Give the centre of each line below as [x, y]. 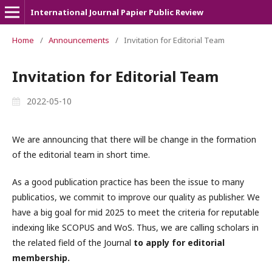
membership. [41, 258]
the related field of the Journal [73, 243]
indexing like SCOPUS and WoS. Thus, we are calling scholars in [135, 227]
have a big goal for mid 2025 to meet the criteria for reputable [136, 212]
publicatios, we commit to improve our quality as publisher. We [136, 197]
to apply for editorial [179, 243]
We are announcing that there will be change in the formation [134, 139]
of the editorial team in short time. [81, 155]
